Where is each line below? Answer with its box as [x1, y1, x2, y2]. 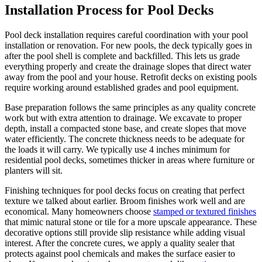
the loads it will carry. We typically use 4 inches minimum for [5, 144, 230, 154]
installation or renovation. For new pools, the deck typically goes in [5, 40, 252, 50]
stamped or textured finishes [153, 206, 256, 216]
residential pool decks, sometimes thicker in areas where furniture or [5, 154, 254, 165]
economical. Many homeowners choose [5, 206, 153, 216]
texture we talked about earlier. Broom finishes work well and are [5, 195, 245, 206]
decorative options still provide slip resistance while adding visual [5, 227, 245, 237]
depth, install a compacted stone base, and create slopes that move [5, 123, 246, 133]
